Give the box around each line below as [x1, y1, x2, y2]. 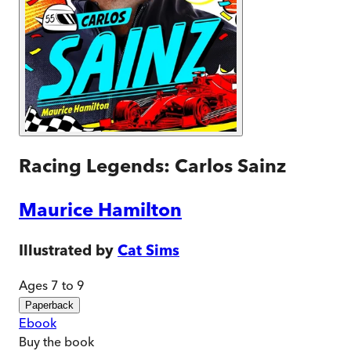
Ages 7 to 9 [19, 277, 85, 294]
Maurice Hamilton [19, 197, 182, 221]
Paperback [25, 299, 74, 312]
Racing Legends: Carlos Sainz [19, 154, 286, 177]
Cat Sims [118, 241, 179, 259]
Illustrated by [19, 241, 114, 259]
